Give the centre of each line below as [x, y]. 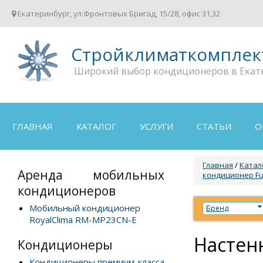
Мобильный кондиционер [85, 208]
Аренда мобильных [91, 175]
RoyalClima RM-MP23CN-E [83, 220]
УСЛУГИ [156, 126]
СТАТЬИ [214, 126]
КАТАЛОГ [96, 126]
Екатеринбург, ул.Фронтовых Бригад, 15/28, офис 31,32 [118, 14]
